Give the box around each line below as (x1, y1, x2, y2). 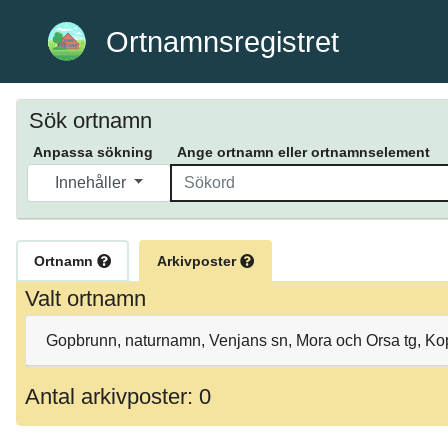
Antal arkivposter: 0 (25, 383, 211, 409)
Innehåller (54, 174, 130, 192)
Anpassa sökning (33, 144, 153, 161)
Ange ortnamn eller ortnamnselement (177, 144, 430, 161)
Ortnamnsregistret (106, 25, 340, 58)
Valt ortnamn (25, 286, 146, 312)
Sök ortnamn (29, 108, 152, 134)
